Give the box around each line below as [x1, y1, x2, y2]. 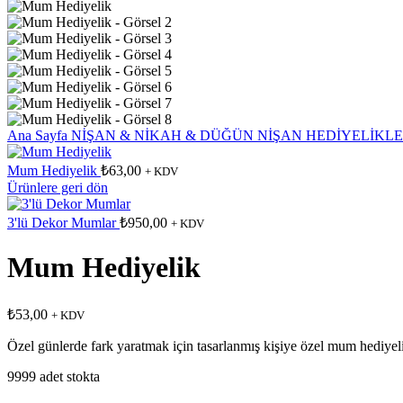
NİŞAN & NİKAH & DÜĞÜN [71, 128, 257, 143]
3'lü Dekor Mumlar [7, 215, 120, 230]
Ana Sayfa [7, 128, 71, 143]
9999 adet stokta [7, 368, 100, 384]
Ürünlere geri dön [7, 180, 108, 195]
